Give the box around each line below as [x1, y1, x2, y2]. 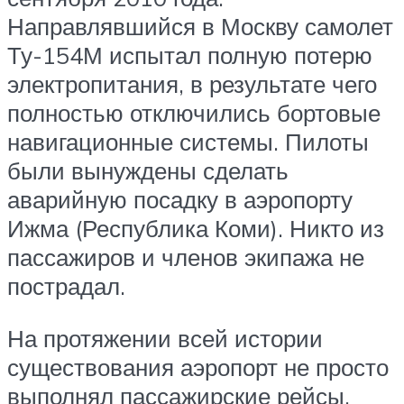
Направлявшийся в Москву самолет [7, 12, 393, 41]
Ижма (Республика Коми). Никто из [7, 214, 384, 243]
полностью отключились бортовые [7, 98, 381, 128]
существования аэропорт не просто [7, 352, 389, 381]
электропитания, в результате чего [7, 69, 377, 99]
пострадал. [7, 271, 125, 301]
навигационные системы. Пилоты [7, 127, 369, 157]
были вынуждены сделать [7, 156, 289, 186]
